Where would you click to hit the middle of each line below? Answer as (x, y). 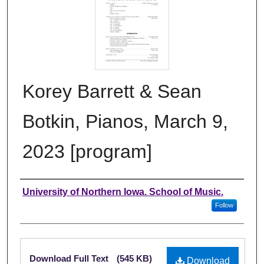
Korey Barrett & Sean (112, 91)
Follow (224, 205)
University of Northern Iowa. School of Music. (123, 192)
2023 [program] (87, 151)
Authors (44, 192)
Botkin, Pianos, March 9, (125, 121)
